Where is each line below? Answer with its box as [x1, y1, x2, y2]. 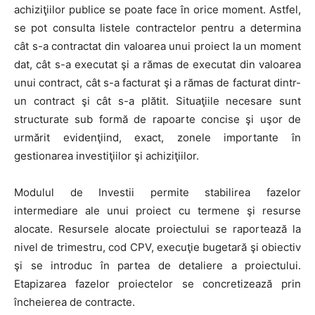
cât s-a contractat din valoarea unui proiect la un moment [14, 39, 301, 53]
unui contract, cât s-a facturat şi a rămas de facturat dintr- [14, 75, 301, 89]
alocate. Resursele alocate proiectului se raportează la [14, 221, 301, 236]
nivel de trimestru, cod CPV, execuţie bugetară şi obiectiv [14, 240, 301, 254]
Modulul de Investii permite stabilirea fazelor [14, 185, 301, 199]
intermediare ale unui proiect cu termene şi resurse [14, 203, 301, 217]
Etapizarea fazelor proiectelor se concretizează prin [14, 276, 301, 290]
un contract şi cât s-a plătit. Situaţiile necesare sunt [14, 94, 301, 108]
